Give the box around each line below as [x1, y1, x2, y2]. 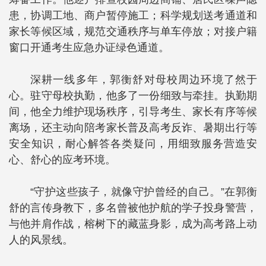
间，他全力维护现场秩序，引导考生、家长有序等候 [9, 106, 257, 118]
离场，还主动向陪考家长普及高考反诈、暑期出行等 [9, 122, 257, 134]
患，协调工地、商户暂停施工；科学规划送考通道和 [9, 9, 257, 22]
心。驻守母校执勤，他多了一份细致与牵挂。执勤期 [9, 90, 257, 102]
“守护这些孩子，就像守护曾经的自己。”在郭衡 [30, 186, 257, 198]
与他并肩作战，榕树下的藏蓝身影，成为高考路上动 [9, 218, 257, 230]
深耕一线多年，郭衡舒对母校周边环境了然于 [30, 74, 257, 86]
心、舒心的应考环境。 [9, 154, 116, 166]
